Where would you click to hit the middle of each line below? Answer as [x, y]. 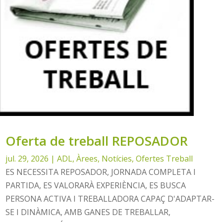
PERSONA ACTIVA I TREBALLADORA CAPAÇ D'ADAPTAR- [110, 199]
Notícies [117, 159]
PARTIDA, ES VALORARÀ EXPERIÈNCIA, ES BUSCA [96, 186]
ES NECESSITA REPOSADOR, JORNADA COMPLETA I [101, 172]
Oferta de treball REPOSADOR [97, 141]
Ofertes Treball [165, 159]
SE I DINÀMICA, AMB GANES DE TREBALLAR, [88, 212]
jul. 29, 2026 [27, 159]
